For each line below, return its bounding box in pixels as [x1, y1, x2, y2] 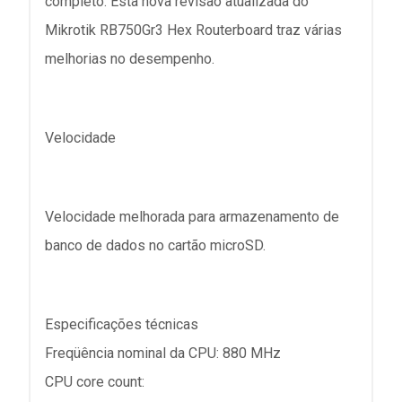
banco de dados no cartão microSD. [45, 237, 266, 254]
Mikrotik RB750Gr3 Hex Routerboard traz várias [45, 22, 342, 39]
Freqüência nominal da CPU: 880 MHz [45, 345, 281, 362]
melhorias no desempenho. [45, 50, 214, 67]
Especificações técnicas [45, 316, 198, 333]
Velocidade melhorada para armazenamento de [45, 208, 339, 225]
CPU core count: [45, 373, 144, 390]
